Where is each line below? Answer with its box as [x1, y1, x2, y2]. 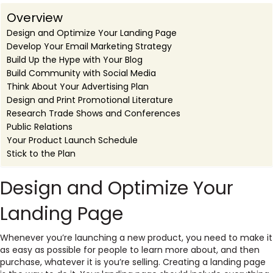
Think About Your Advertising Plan [7, 80, 149, 93]
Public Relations [7, 121, 73, 133]
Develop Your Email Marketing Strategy [7, 40, 172, 52]
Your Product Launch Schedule [7, 134, 138, 146]
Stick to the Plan [7, 147, 76, 160]
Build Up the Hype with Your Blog [7, 54, 143, 66]
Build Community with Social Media [7, 67, 156, 79]
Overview [7, 9, 63, 26]
